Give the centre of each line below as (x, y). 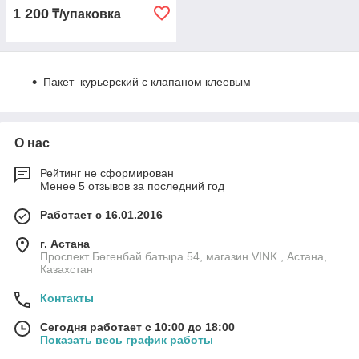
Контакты (67, 298)
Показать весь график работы (127, 340)
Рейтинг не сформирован (107, 173)
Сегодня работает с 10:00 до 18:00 (137, 327)
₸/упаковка (85, 14)
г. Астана (65, 244)
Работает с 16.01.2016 (101, 215)
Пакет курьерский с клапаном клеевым (147, 82)
